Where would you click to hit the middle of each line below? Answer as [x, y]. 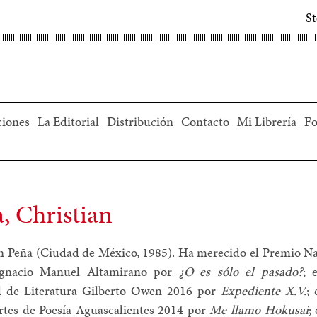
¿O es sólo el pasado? [241, 271]
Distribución [140, 121]
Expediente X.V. [263, 290]
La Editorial [68, 121]
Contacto [205, 121]
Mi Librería [266, 121]
